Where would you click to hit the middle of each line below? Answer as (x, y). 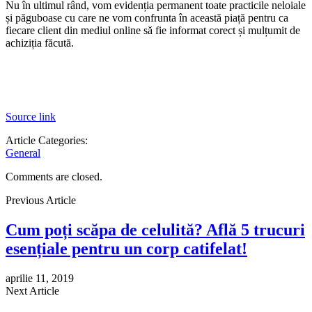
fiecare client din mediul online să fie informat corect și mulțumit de (153, 30)
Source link (31, 116)
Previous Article (41, 200)
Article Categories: (47, 140)
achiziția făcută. (42, 42)
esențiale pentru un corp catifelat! (126, 248)
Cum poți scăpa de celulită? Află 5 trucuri (155, 229)
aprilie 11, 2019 (40, 278)
